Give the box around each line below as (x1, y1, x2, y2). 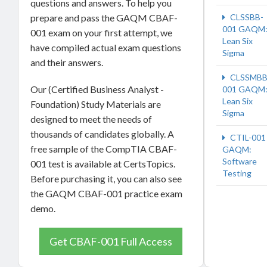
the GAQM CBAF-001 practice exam (30, 188, 182, 200)
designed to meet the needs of (30, 113, 152, 125)
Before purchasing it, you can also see (30, 173, 182, 185)
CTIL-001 (228, 132, 266, 142)
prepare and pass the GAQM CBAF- (30, 12, 178, 24)
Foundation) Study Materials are (30, 98, 161, 110)
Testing (222, 168, 252, 178)
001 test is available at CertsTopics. (30, 158, 175, 170)
